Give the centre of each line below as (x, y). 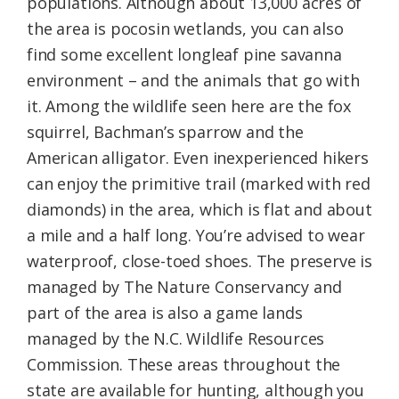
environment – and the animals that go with (193, 80)
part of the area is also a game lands (165, 312)
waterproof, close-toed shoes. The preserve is (199, 261)
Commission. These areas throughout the (184, 364)
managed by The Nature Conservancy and (184, 286)
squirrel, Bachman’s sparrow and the (165, 131)
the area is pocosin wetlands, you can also (185, 28)
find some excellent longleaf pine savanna (184, 54)
